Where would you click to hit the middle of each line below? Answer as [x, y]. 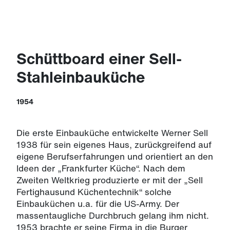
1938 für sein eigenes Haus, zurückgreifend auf [114, 145]
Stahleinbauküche [81, 77]
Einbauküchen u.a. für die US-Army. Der [98, 204]
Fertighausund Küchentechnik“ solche [94, 192]
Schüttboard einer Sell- [99, 59]
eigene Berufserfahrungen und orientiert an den [115, 156]
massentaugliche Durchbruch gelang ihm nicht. [113, 215]
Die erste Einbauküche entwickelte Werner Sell [112, 133]
